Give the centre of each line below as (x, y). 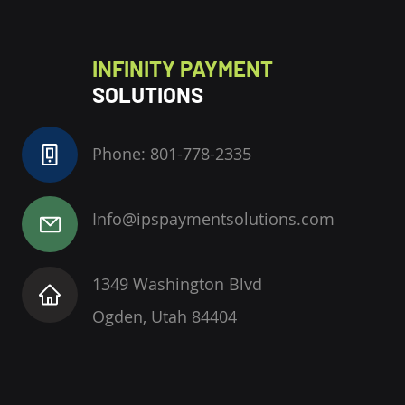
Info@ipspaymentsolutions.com (213, 219)
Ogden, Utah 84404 (165, 316)
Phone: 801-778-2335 (172, 154)
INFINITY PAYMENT (183, 68)
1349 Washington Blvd (179, 284)
